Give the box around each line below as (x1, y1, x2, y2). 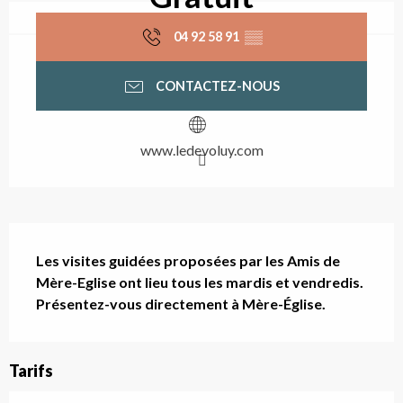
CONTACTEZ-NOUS (156, 77, 280, 94)
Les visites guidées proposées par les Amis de (36, 252, 340, 270)
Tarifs (9, 361, 53, 381)
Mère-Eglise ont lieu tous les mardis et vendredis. (36, 273, 363, 291)
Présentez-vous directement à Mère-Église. (36, 295, 326, 313)
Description (9, 227, 199, 271)
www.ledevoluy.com (139, 141, 264, 159)
